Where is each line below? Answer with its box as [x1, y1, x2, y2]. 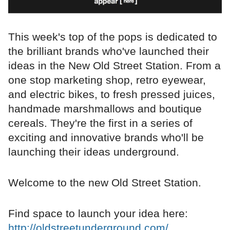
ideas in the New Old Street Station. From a [8, 59, 221, 71]
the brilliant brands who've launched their [8, 45, 209, 57]
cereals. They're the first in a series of [8, 117, 193, 129]
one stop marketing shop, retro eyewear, [8, 73, 206, 86]
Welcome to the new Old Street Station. [8, 176, 201, 188]
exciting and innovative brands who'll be [8, 131, 204, 143]
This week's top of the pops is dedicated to [8, 30, 217, 43]
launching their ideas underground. [8, 145, 179, 158]
